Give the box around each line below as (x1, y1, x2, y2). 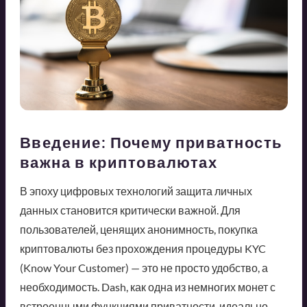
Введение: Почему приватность (19, 133, 283, 152)
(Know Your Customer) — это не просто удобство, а (19, 261, 268, 275)
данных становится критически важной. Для (19, 204, 241, 217)
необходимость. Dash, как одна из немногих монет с (19, 280, 275, 294)
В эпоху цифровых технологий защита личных (19, 184, 252, 198)
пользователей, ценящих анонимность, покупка (19, 223, 258, 236)
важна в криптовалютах (19, 153, 217, 172)
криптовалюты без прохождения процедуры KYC (19, 242, 266, 256)
